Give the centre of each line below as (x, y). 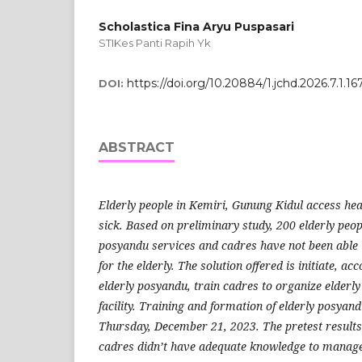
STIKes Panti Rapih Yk (155, 42)
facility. (117, 305)
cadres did (126, 346)
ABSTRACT (137, 147)
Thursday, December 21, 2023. (179, 326)
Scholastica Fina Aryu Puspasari (196, 26)
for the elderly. (137, 265)
